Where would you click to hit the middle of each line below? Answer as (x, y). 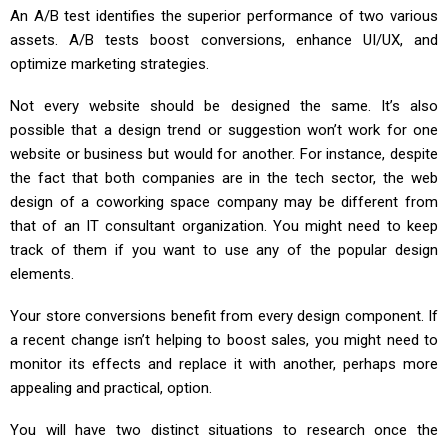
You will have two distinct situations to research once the (224, 430)
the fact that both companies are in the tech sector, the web (224, 178)
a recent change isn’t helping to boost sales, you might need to (224, 340)
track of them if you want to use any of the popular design (224, 250)
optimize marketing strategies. (109, 64)
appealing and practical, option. (111, 388)
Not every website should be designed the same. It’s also (224, 106)
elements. (42, 274)
